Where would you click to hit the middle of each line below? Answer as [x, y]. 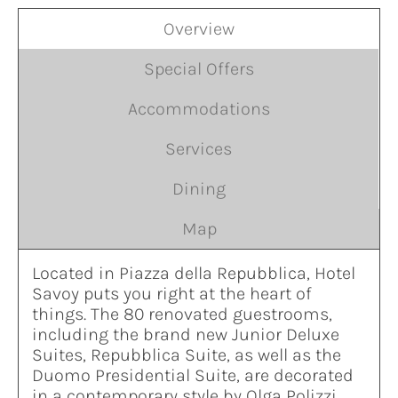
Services [199, 149]
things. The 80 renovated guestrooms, [182, 314]
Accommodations [199, 109]
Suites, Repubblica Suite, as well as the [186, 355]
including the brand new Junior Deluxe [185, 335]
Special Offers [199, 69]
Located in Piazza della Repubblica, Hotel [193, 274]
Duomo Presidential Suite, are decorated [192, 376]
